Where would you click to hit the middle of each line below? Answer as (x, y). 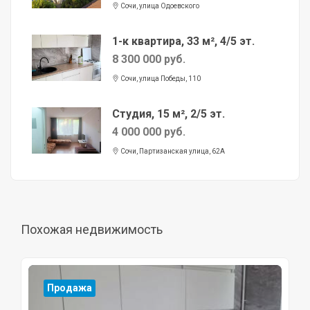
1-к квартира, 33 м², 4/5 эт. (183, 42)
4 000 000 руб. (149, 132)
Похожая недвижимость (92, 230)
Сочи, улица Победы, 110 (160, 79)
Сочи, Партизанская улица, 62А (172, 152)
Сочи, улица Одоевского (159, 6)
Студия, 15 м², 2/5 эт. (168, 114)
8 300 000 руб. (149, 60)
